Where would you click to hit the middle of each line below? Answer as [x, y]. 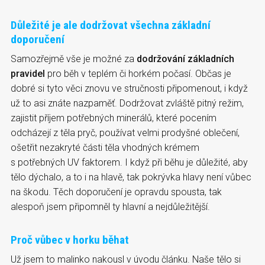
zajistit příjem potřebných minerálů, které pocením [114, 118]
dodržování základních [185, 59]
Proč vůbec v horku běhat [70, 240]
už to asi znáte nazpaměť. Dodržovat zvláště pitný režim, [127, 103]
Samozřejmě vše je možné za [74, 59]
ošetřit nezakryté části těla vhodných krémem [105, 147]
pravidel [28, 73]
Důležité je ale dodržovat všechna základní [111, 25]
